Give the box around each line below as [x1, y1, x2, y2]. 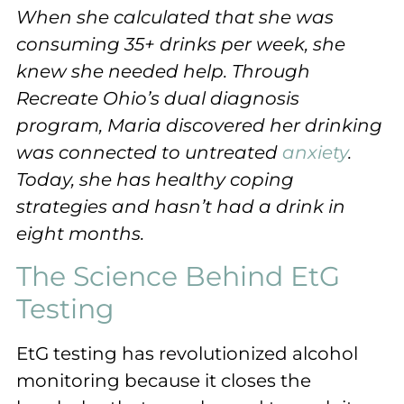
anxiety [282, 142, 348, 164]
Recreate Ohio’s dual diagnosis [16, 87, 299, 110]
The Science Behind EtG [16, 259, 340, 293]
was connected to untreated [16, 142, 282, 164]
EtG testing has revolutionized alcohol [16, 342, 358, 364]
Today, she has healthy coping [16, 169, 294, 191]
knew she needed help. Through [16, 60, 310, 83]
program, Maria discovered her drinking [16, 115, 382, 137]
